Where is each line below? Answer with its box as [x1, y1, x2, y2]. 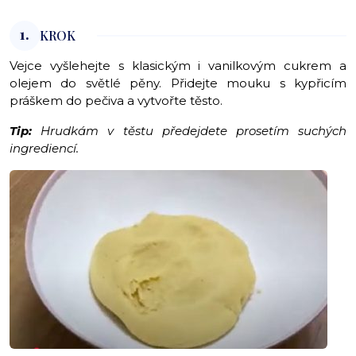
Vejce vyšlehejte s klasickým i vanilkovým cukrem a [10, 58, 346, 74]
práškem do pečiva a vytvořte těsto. [10, 93, 226, 109]
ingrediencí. [10, 141, 79, 157]
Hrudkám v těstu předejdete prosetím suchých [41, 123, 347, 139]
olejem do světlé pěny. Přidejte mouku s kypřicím [10, 75, 346, 91]
